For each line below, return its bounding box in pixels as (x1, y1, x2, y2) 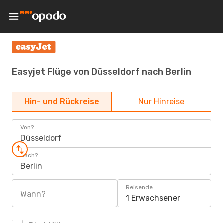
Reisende (126, 184, 153, 191)
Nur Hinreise (138, 97, 184, 106)
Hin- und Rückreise (24, 97, 99, 106)
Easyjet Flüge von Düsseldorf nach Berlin (12, 66, 191, 77)
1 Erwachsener (126, 193, 180, 203)
